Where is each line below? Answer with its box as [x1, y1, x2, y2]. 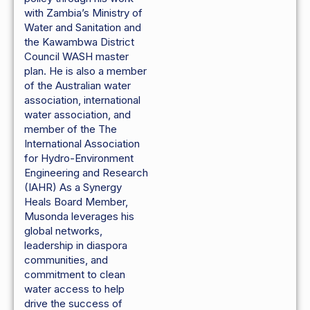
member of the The [24, 122, 117, 136]
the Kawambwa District [24, 35, 134, 49]
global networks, [24, 224, 102, 238]
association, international [24, 93, 140, 107]
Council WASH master [24, 50, 129, 64]
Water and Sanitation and [24, 21, 141, 35]
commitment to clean [24, 268, 125, 282]
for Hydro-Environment [24, 152, 134, 165]
